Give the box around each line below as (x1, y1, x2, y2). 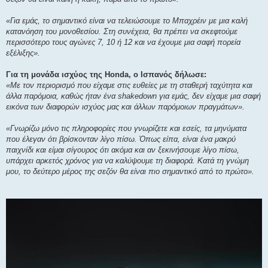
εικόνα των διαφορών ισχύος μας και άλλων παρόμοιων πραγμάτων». (6, 102, 245, 111)
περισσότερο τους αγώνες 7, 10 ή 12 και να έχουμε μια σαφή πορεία (6, 37, 240, 47)
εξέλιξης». (6, 48, 40, 57)
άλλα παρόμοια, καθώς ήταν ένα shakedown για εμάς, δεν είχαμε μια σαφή (6, 91, 261, 100)
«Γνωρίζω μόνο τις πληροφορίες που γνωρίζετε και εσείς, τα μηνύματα (6, 123, 246, 133)
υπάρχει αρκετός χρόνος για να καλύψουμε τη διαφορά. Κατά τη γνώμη (6, 156, 249, 165)
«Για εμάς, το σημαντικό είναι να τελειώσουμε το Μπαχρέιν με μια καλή (6, 16, 248, 25)
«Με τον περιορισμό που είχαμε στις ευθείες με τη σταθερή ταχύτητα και (6, 80, 252, 90)
